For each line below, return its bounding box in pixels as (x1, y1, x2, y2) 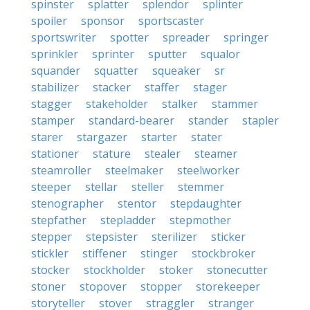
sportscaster (138, 13, 204, 28)
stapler (242, 113, 279, 128)
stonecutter (207, 262, 268, 277)
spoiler (31, 13, 67, 28)
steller (131, 179, 164, 194)
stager (193, 80, 227, 95)
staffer (145, 80, 179, 95)
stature (93, 146, 131, 161)
